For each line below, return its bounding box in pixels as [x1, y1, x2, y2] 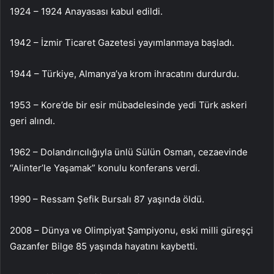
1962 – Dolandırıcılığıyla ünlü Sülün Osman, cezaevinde [10, 146, 248, 158]
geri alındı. [10, 114, 55, 127]
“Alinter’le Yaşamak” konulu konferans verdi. [10, 161, 200, 174]
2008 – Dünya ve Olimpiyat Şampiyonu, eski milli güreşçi [10, 224, 253, 236]
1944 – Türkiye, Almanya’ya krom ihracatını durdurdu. [10, 67, 239, 80]
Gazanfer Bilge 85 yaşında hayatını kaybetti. [10, 240, 198, 252]
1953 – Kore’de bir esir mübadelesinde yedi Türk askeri [10, 98, 247, 111]
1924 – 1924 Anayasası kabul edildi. [10, 5, 163, 17]
